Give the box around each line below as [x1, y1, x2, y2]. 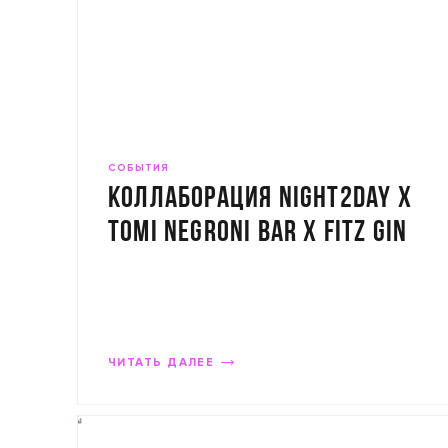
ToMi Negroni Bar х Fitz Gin [108, 218, 408, 249]
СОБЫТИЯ [108, 163, 169, 173]
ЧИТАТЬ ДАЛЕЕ [108, 357, 215, 369]
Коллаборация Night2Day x [108, 184, 412, 215]
